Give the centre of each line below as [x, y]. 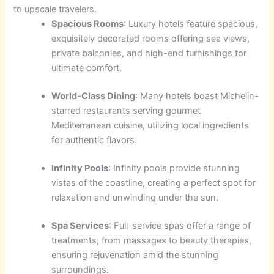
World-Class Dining [94, 96]
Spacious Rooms [88, 24]
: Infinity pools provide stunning [174, 168]
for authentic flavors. [94, 140]
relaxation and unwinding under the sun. [135, 197]
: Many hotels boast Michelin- [197, 96]
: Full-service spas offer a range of [180, 225]
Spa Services [80, 225]
